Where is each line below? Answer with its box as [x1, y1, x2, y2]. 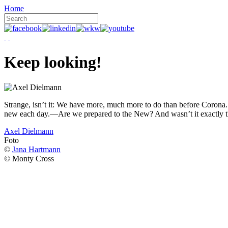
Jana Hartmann [12, 145, 61, 154]
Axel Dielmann [4, 126, 53, 135]
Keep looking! [4, 53, 102, 72]
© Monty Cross [4, 154, 54, 163]
